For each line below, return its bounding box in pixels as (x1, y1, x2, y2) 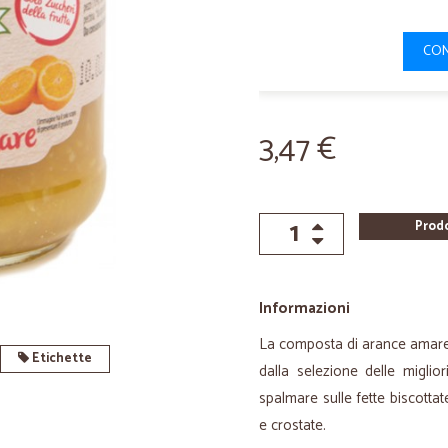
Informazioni (259, 296, 350, 321)
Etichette (28, 348, 92, 369)
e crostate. (259, 413, 326, 438)
